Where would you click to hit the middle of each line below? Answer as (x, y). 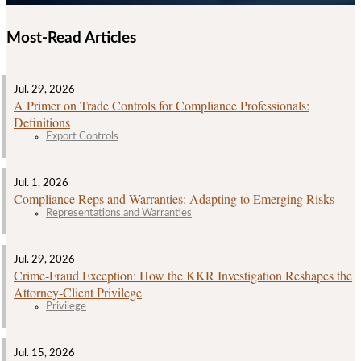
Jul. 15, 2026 (44, 353)
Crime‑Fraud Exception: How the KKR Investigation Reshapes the (183, 276)
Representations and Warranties (119, 214)
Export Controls (82, 137)
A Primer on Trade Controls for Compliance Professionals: (162, 106)
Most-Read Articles (71, 38)
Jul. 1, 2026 (41, 183)
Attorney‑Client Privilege (78, 293)
